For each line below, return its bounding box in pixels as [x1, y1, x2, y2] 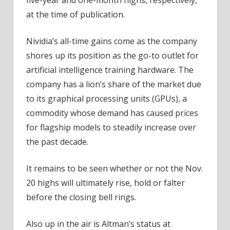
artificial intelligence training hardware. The [26, 64, 194, 75]
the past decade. [26, 136, 88, 147]
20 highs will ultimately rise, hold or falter [26, 177, 185, 188]
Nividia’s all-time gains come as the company [26, 35, 197, 47]
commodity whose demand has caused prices [26, 107, 198, 119]
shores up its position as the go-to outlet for [26, 49, 199, 61]
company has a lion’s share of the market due [26, 78, 201, 90]
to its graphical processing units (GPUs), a [26, 92, 187, 104]
